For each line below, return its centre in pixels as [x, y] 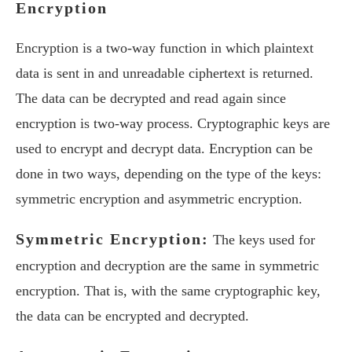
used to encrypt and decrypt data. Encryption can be [164, 148]
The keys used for [262, 240]
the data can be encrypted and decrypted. [132, 316]
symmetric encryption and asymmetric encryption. [159, 199]
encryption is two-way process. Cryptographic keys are [173, 123]
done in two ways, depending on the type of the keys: [169, 174]
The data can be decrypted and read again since [151, 98]
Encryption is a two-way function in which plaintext [165, 48]
